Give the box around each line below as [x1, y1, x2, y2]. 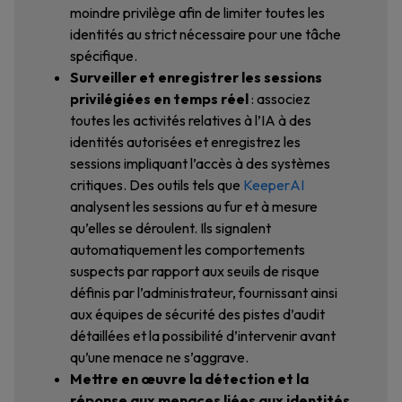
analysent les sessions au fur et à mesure [70, 197, 318, 215]
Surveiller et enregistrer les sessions [70, 68, 322, 86]
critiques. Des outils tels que [70, 176, 243, 194]
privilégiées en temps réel [70, 90, 249, 108]
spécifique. [70, 47, 137, 65]
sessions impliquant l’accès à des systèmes [70, 154, 330, 172]
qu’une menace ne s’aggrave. [70, 348, 249, 366]
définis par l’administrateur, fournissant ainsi [70, 284, 337, 301]
